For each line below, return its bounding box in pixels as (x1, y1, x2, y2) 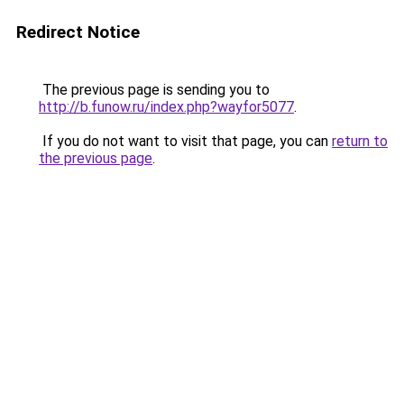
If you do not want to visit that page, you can (39, 133, 332, 150)
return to (332, 133, 388, 150)
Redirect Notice (16, 22, 140, 42)
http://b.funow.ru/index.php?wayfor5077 (39, 98, 294, 115)
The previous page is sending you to (39, 81, 270, 98)
